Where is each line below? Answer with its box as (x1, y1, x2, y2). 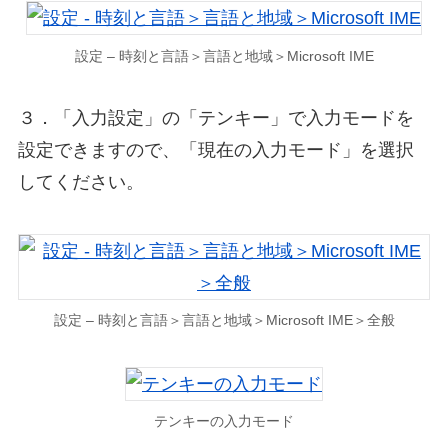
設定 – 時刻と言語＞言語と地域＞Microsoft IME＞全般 (53, 312, 395, 329)
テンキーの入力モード (154, 413, 294, 430)
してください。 (17, 171, 144, 192)
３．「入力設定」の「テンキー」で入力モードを (17, 107, 414, 128)
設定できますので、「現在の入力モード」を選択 (17, 139, 414, 160)
